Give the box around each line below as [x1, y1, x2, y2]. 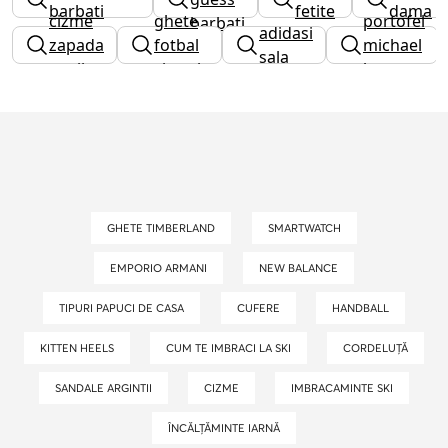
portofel [363, 9, 425, 32]
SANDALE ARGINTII [60, 380, 152, 395]
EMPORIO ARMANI [116, 260, 207, 275]
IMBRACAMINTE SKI [294, 380, 394, 395]
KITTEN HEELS [46, 340, 114, 355]
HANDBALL [339, 300, 389, 315]
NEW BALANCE [267, 260, 339, 275]
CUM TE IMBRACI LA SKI [174, 340, 291, 355]
